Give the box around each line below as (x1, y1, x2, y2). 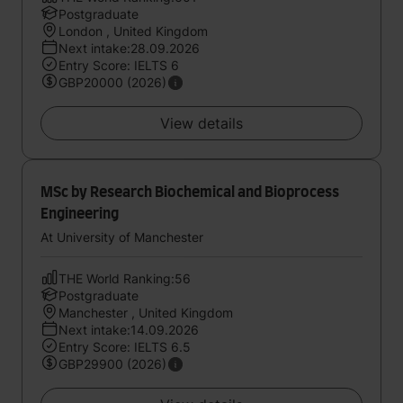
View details (160, 114, 243, 132)
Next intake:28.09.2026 (58, 40, 200, 56)
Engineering (40, 207, 119, 221)
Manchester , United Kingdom (58, 305, 233, 320)
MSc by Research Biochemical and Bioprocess (40, 185, 339, 200)
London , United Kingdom (58, 23, 208, 39)
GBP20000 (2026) (58, 75, 166, 90)
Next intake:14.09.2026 (58, 322, 199, 337)
